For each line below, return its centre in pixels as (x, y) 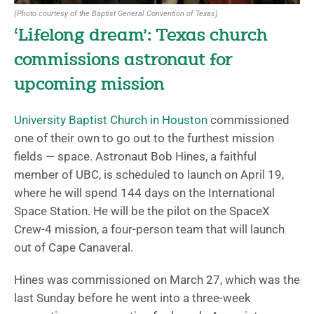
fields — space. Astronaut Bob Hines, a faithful (135, 156)
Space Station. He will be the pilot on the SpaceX (142, 211)
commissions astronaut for (123, 60)
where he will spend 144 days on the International (144, 193)
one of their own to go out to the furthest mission (144, 138)
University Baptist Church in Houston (111, 120)
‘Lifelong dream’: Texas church (141, 36)
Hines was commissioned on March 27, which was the (157, 280)
